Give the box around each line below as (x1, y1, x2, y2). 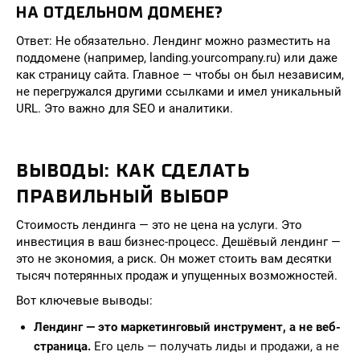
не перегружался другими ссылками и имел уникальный (16, 84, 342, 99)
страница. (34, 339, 91, 354)
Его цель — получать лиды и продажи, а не (91, 339, 339, 354)
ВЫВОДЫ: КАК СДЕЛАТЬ (16, 159, 250, 182)
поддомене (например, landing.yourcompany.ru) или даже (16, 51, 337, 65)
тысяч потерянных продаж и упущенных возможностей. (16, 268, 337, 283)
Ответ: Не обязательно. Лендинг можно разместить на (16, 34, 330, 48)
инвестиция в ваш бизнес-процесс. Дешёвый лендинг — (16, 235, 341, 249)
